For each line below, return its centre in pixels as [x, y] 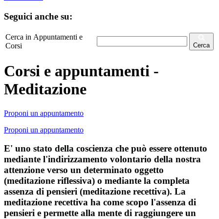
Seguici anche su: [38, 16]
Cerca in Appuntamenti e [44, 37]
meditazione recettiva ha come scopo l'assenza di [100, 202]
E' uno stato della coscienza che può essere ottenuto [106, 149]
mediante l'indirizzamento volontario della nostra [102, 159]
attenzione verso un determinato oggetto [84, 170]
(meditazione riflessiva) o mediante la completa [97, 181]
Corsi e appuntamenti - [81, 71]
